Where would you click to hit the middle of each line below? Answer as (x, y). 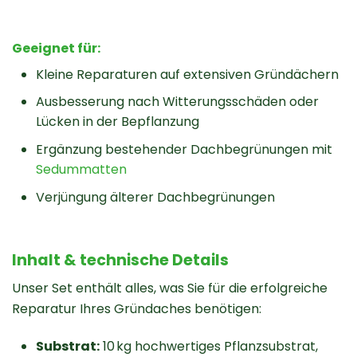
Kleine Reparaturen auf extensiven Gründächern (187, 74)
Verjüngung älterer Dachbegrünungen (155, 197)
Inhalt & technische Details (120, 261)
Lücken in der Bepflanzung (118, 122)
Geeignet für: (56, 48)
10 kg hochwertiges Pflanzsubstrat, (209, 346)
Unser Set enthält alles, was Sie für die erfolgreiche (170, 288)
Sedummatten (81, 169)
